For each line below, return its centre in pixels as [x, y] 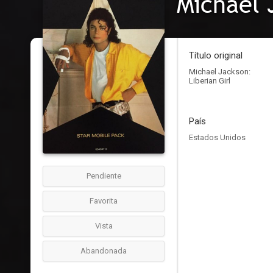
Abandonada [104, 251]
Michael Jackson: [220, 72]
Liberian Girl [210, 81]
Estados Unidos [217, 137]
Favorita [104, 201]
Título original [216, 55]
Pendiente [104, 176]
